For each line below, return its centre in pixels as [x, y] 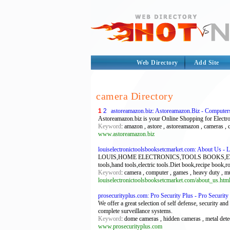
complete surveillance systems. [135, 211]
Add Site [206, 63]
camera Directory [135, 96]
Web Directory [157, 63]
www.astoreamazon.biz [126, 134]
